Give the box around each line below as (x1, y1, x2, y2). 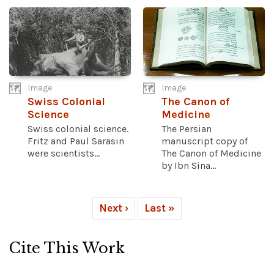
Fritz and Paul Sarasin (28, 135, 124, 147)
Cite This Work (9, 239, 125, 257)
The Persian (161, 123, 212, 135)
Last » (144, 202, 175, 215)
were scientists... (28, 147, 100, 160)
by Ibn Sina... (161, 160, 216, 172)
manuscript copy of (161, 135, 248, 147)
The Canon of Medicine (161, 147, 261, 160)
